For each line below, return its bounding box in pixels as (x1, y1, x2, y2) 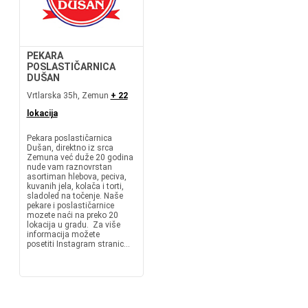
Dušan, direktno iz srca (26, 143, 113, 153)
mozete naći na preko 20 (26, 210, 118, 220)
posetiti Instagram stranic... (26, 239, 130, 249)
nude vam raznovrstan (26, 162, 112, 172)
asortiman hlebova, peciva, (26, 172, 126, 181)
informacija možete (26, 230, 100, 239)
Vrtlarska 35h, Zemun (26, 91, 111, 100)
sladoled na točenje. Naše (26, 191, 123, 201)
